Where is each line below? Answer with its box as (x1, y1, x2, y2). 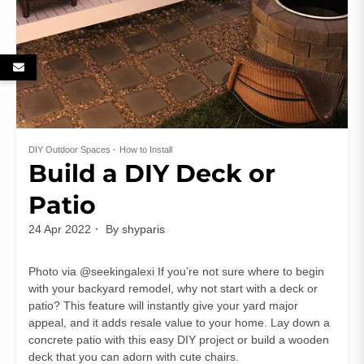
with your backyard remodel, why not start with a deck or (28, 281, 318, 295)
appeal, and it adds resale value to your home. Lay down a (28, 315, 330, 329)
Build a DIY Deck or (28, 158, 275, 188)
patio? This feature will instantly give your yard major (28, 298, 298, 312)
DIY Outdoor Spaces (28, 144, 110, 154)
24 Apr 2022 (28, 222, 91, 236)
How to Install (119, 144, 172, 154)
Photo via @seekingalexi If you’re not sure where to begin (28, 264, 324, 278)
